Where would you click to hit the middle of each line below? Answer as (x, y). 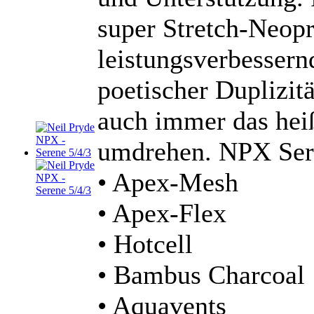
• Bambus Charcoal (201, 275)
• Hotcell (145, 244)
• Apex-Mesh (168, 183)
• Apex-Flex (162, 213)
